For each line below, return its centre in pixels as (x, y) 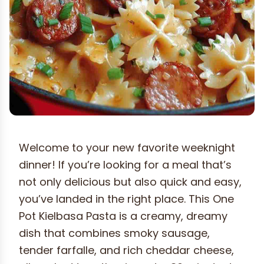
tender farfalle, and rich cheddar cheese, (126, 250)
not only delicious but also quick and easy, (130, 182)
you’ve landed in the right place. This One (126, 199)
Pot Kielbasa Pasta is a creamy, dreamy (123, 216)
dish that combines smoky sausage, (114, 233)
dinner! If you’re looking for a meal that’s (125, 165)
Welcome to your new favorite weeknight (127, 148)
